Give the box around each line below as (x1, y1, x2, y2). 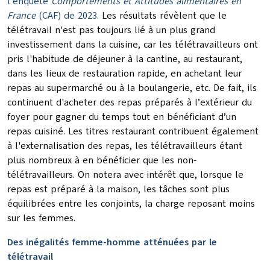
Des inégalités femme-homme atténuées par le (7, 236, 217, 250)
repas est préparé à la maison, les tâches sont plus (7, 183, 230, 196)
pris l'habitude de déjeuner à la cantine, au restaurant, (7, 52, 242, 66)
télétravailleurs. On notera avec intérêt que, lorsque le (7, 168, 243, 182)
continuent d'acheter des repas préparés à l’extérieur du (7, 96, 252, 110)
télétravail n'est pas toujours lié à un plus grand (7, 24, 215, 37)
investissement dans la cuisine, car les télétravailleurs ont (7, 38, 258, 52)
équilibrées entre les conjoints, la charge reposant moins (7, 197, 255, 211)
